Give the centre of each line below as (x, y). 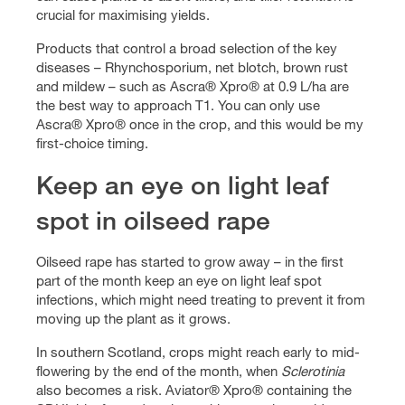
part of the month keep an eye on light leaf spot (179, 281)
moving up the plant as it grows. (133, 319)
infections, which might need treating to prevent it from (201, 300)
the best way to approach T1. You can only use (178, 105)
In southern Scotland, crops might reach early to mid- (198, 352)
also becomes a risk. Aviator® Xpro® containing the (194, 390)
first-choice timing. (92, 143)
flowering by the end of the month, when (159, 371)
